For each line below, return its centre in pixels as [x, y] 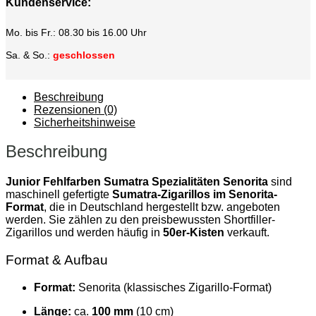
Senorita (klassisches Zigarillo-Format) [174, 287]
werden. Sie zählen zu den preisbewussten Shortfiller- [140, 220]
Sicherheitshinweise [85, 122]
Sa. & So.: [28, 55]
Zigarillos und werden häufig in [84, 233]
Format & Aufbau [57, 260]
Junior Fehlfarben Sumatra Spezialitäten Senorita [137, 182]
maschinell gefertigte [59, 195]
